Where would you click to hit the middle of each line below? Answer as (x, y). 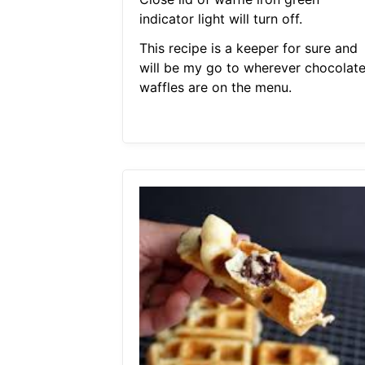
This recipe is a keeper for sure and (248, 48)
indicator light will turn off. (220, 19)
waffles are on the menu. (215, 88)
